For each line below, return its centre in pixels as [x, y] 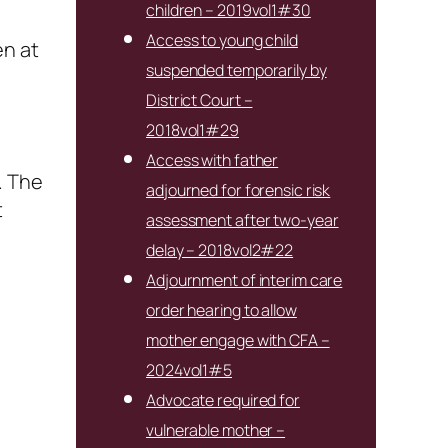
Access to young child [222, 39]
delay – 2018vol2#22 [220, 249]
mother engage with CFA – [238, 339]
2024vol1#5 [189, 369]
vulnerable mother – [216, 429]
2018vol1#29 [192, 129]
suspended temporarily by [236, 69]
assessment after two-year [242, 219]
